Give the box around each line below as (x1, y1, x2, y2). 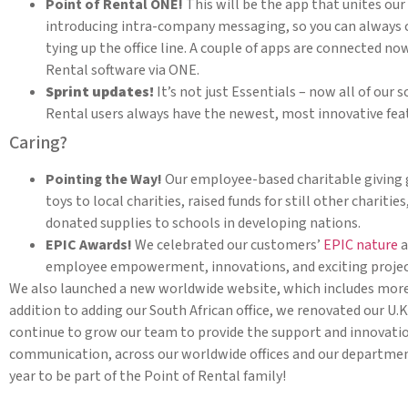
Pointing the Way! (46, 169, 162, 190)
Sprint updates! (46, 82, 157, 103)
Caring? (9, 130, 67, 157)
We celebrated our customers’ (132, 235, 323, 256)
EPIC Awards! (46, 235, 132, 256)
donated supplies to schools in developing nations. (46, 213, 361, 234)
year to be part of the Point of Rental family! (9, 366, 286, 387)
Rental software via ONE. (46, 60, 199, 81)
